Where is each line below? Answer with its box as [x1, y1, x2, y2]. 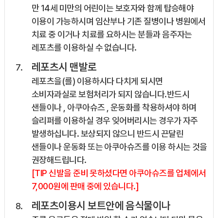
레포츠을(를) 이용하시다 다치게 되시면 [31, 76, 163, 87]
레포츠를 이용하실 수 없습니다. [31, 42, 137, 53]
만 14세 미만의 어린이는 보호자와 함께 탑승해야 [31, 3, 194, 14]
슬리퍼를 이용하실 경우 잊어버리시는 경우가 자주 [31, 115, 198, 126]
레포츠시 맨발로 [31, 60, 97, 73]
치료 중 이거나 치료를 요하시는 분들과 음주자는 [31, 29, 192, 40]
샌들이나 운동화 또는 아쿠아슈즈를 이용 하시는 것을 [31, 142, 207, 152]
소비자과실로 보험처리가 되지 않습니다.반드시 [31, 89, 189, 100]
